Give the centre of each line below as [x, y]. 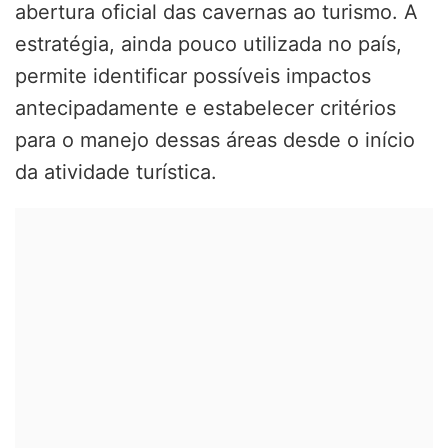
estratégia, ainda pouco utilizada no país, [208, 43]
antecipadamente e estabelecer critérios [205, 107]
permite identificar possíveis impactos [193, 75]
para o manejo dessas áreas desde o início [215, 139]
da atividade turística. [116, 171]
